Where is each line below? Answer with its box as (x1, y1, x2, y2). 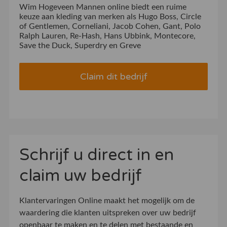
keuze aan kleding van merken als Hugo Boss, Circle (19, 13, 201, 21)
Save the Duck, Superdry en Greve (19, 42, 141, 50)
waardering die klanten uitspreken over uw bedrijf (19, 209, 196, 217)
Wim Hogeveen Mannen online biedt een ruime (19, 3, 186, 12)
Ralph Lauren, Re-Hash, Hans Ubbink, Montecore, (19, 32, 196, 41)
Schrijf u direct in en (19, 145, 174, 165)
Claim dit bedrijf (80, 71, 147, 83)
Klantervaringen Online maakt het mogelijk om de (19, 197, 195, 205)
